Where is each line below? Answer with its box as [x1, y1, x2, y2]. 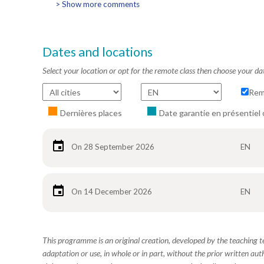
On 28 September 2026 [71, 142, 154, 151]
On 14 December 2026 [71, 187, 152, 196]
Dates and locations [42, 44, 153, 60]
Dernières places [60, 108, 122, 118]
